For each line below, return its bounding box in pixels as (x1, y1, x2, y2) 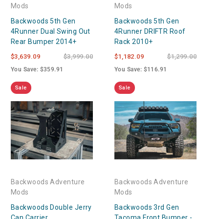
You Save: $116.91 (114, 66, 167, 73)
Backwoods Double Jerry (11, 203, 92, 211)
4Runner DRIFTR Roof (114, 27, 186, 35)
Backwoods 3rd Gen (114, 203, 179, 211)
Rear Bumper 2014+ (11, 37, 77, 45)
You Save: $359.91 (11, 66, 64, 73)
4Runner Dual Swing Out (11, 27, 90, 35)
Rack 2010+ (114, 37, 153, 45)
